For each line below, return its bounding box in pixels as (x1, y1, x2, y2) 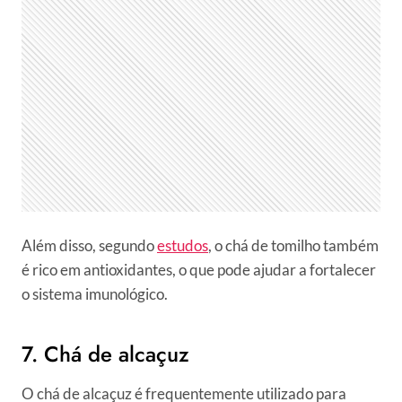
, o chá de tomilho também (208, 236, 379, 256)
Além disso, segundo (22, 236, 157, 256)
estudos (157, 236, 208, 256)
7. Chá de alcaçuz (22, 338, 189, 371)
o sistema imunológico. (22, 284, 168, 304)
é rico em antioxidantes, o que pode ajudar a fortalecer (22, 260, 376, 280)
